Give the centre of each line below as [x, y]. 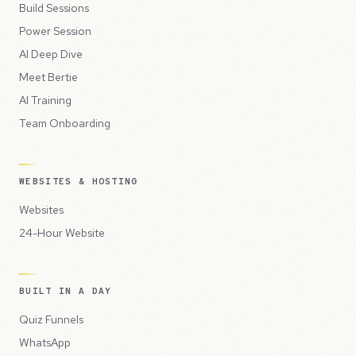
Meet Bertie [48, 77]
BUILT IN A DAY [66, 291]
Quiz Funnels [51, 319]
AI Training [45, 100]
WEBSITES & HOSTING [79, 181]
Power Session [55, 31]
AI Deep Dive [51, 54]
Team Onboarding [65, 123]
